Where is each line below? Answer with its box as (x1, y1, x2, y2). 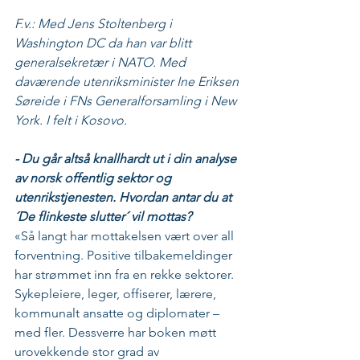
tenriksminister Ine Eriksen (90, 74, 242, 90)
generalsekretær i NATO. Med (14, 55, 189, 71)
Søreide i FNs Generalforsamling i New (14, 93, 239, 109)
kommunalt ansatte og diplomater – (14, 305, 223, 321)
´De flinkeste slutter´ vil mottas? (14, 209, 191, 225)
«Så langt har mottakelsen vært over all (14, 228, 237, 244)
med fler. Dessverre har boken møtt (14, 325, 219, 341)
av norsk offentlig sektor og (14, 170, 174, 186)
